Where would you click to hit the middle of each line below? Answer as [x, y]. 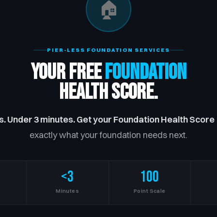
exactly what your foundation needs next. [108, 135]
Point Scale [149, 191]
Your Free [68, 72]
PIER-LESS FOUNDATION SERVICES [108, 50]
